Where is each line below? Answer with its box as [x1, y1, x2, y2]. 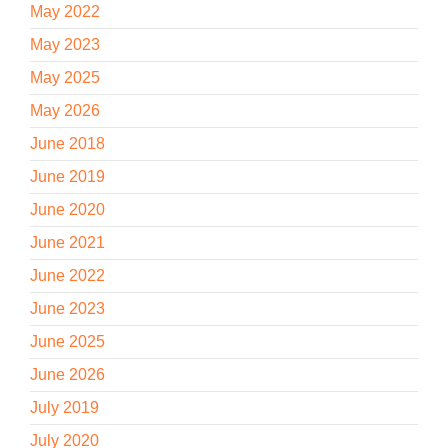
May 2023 [30, 35, 100, 53]
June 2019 [30, 167, 105, 185]
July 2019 [30, 398, 99, 416]
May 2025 [30, 68, 100, 86]
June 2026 [30, 365, 105, 383]
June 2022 [30, 266, 105, 284]
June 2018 [30, 134, 105, 152]
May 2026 [30, 101, 100, 119]
